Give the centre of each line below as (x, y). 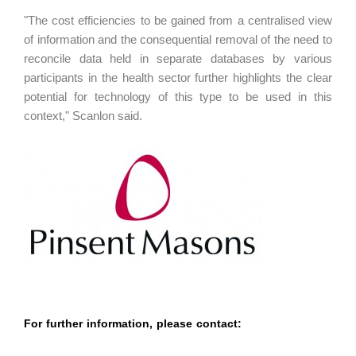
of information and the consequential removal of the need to (178, 39)
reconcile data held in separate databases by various (178, 58)
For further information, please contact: (133, 323)
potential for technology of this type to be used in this (178, 97)
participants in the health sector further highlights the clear (178, 77)
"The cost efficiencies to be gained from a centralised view (178, 20)
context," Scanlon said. (85, 116)
